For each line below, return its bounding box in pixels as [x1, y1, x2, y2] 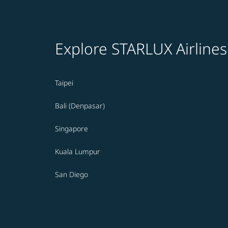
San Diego [55, 169, 88, 180]
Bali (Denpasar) [55, 101, 105, 111]
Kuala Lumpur [55, 147, 100, 157]
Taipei [55, 78, 73, 88]
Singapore [55, 124, 88, 134]
